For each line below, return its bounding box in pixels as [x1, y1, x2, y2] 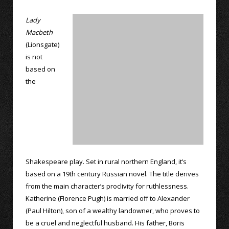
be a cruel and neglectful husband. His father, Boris [26, 218, 185, 227]
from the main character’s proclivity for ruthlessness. [26, 181, 189, 191]
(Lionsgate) [26, 39, 59, 49]
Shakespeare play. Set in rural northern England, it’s [26, 156, 187, 166]
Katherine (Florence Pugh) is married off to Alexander [26, 193, 190, 203]
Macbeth [26, 27, 53, 37]
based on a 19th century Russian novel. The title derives [26, 169, 199, 178]
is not [26, 52, 42, 61]
